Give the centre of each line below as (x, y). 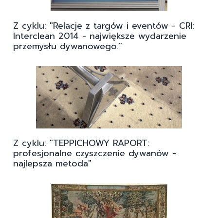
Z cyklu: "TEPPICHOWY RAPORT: (81, 143)
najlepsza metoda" (52, 164)
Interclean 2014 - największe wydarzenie (100, 36)
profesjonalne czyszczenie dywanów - (95, 154)
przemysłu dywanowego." (68, 46)
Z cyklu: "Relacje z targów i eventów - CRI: (104, 26)
